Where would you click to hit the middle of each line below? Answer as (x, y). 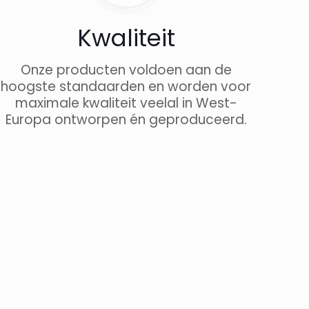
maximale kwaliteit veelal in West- (126, 103)
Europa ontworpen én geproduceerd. (126, 119)
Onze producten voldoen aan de (126, 70)
